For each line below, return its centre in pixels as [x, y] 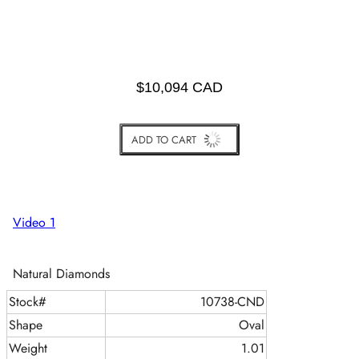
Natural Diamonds [61, 274]
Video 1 [34, 223]
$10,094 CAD [179, 88]
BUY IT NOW [179, 171]
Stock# [28, 302]
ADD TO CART [163, 139]
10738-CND [232, 302]
